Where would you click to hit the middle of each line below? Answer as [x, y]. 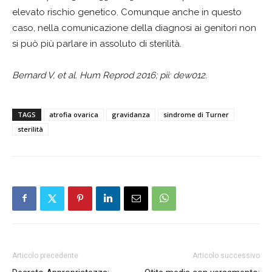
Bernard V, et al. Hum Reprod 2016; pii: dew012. [110, 75]
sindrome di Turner [196, 114]
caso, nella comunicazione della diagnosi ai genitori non [134, 28]
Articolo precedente [45, 255]
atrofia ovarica [74, 114]
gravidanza [131, 114]
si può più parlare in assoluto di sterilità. [97, 43]
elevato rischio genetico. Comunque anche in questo [127, 12]
